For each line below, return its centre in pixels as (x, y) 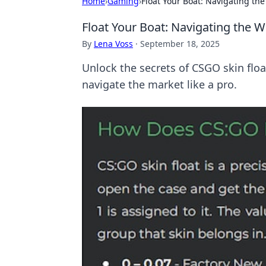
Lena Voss (113, 44)
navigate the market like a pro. (159, 84)
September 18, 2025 (180, 44)
